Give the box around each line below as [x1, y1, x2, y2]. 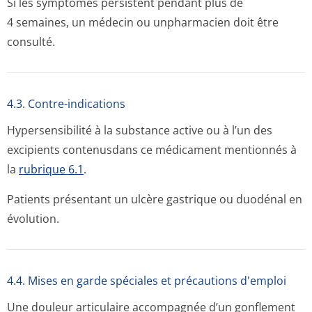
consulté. [7, 34, 55, 49]
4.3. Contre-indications [7, 96, 125, 111]
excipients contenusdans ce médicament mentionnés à [7, 142, 297, 157]
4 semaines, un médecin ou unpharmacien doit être [7, 15, 279, 30]
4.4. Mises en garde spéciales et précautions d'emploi [7, 273, 286, 288]
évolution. [7, 211, 59, 226]
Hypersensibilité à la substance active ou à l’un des [7, 123, 272, 138]
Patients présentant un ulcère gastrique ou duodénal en [7, 192, 302, 207]
